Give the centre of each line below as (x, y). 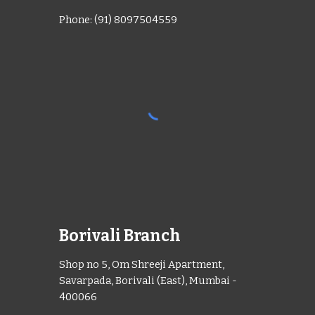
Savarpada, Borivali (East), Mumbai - (148, 281)
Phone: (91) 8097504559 (118, 19)
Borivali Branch (120, 236)
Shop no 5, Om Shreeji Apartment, (142, 265)
